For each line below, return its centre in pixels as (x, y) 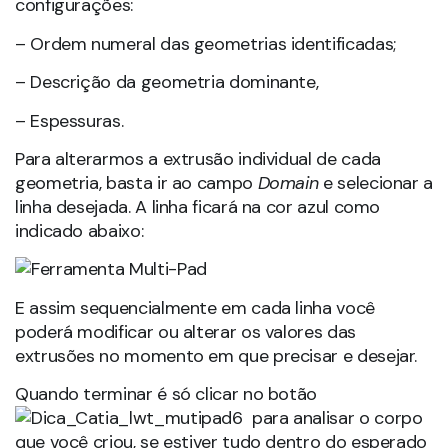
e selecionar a (378, 182)
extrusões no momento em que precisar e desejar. (216, 355)
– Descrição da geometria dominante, (167, 82)
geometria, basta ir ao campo (136, 182)
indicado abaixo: (79, 230)
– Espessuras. (69, 120)
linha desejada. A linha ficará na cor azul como (198, 206)
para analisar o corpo (332, 418)
